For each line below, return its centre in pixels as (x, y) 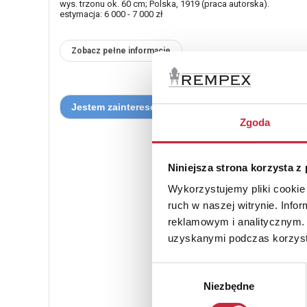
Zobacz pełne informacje (121, 51)
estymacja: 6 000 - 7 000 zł (111, 14)
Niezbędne (229, 286)
